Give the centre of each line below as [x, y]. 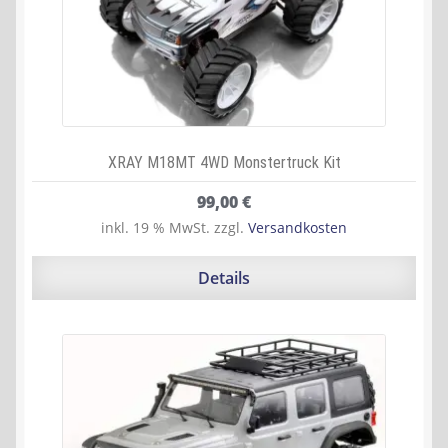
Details [224, 277]
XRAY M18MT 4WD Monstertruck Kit [224, 163]
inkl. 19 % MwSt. [155, 227]
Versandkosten [297, 227]
